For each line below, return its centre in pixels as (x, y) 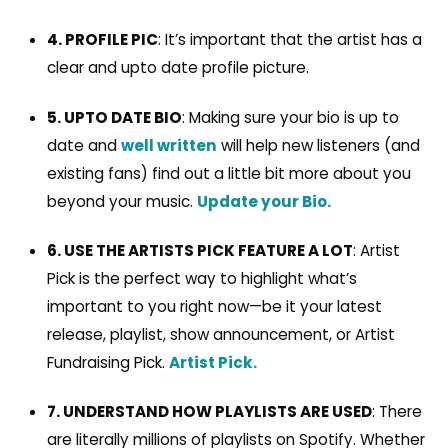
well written (168, 145)
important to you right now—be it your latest (214, 306)
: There (396, 412)
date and (83, 145)
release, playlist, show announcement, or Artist (220, 334)
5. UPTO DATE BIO (114, 117)
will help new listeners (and (318, 145)
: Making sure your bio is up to (290, 117)
